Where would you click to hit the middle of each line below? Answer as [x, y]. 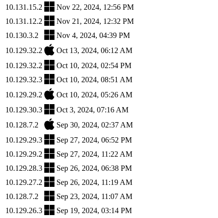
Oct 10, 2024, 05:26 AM [94, 94]
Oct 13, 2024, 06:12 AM [94, 50]
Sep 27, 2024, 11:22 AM [94, 154]
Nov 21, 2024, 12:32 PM [95, 21]
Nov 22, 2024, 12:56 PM [95, 7]
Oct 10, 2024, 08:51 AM [94, 79]
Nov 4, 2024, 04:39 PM [93, 35]
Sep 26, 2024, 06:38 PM [94, 168]
